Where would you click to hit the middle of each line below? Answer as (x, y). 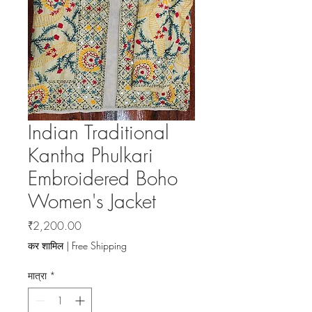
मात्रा (37, 276)
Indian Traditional (99, 132)
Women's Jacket (92, 201)
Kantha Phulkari (91, 155)
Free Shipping (99, 246)
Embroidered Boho (103, 178)
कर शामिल (46, 246)
